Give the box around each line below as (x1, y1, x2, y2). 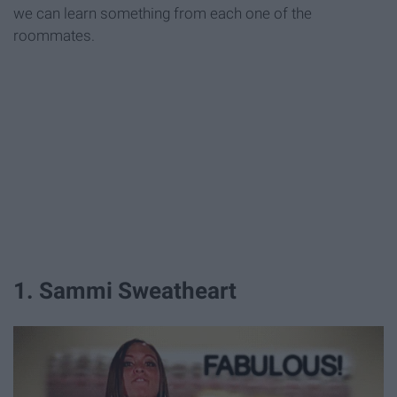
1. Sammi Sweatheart (13, 276, 237, 304)
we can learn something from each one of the (13, 4, 312, 22)
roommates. (13, 26, 95, 44)
